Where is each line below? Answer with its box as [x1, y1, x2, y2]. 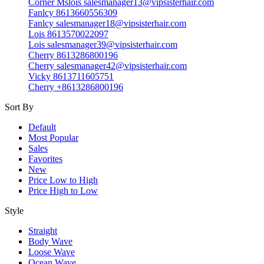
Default [28, 122, 56, 132]
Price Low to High [28, 175, 98, 185]
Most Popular [28, 133, 78, 143]
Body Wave [28, 236, 72, 246]
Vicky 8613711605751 [28, 71, 114, 81]
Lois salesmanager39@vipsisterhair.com [28, 39, 177, 49]
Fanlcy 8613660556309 [28, 8, 117, 18]
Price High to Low [28, 186, 98, 196]
